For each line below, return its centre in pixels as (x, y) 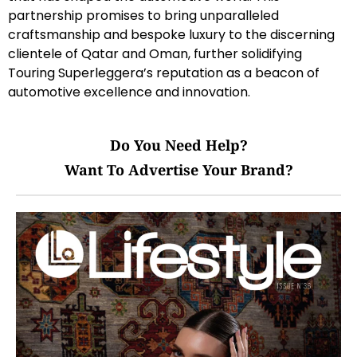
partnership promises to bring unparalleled (143, 15)
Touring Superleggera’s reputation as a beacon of (164, 73)
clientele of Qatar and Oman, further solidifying (155, 53)
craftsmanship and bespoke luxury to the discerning (171, 34)
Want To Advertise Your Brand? (178, 170)
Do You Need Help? (178, 145)
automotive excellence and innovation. (129, 92)
